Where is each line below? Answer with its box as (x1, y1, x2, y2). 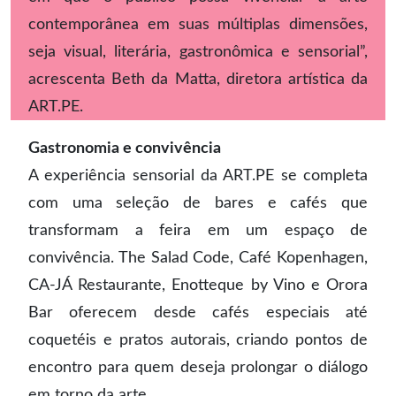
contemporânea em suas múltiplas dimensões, (28, 17, 368, 32)
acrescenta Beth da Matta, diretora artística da (28, 72, 368, 87)
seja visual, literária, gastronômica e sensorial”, (28, 44, 368, 59)
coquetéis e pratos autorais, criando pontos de (28, 332, 368, 347)
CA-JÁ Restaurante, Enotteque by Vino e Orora (28, 278, 368, 293)
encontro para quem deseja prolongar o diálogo (28, 360, 368, 375)
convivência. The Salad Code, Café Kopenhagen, (28, 250, 368, 265)
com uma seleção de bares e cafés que (28, 195, 368, 210)
